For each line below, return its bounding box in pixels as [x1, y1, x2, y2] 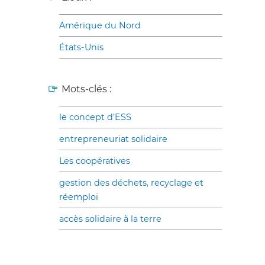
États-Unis [59, 41, 104, 53]
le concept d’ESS [59, 111, 131, 122]
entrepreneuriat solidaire [59, 133, 167, 144]
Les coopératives [59, 155, 130, 166]
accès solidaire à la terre [59, 213, 161, 224]
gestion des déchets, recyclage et [59, 177, 203, 188]
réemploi [59, 191, 98, 202]
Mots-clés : [62, 83, 111, 95]
